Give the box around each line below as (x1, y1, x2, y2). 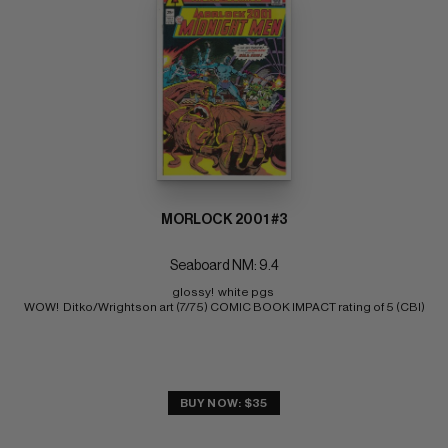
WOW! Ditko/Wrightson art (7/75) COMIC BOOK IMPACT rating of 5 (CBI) (23, 301, 425, 314)
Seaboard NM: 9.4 (169, 259, 279, 274)
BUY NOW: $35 (180, 397, 268, 410)
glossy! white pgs (172, 286, 276, 299)
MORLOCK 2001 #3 (160, 213, 288, 228)
